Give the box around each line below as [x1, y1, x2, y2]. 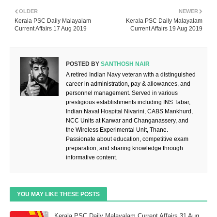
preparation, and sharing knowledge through [66, 145, 183, 152]
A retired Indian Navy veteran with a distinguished [66, 71, 196, 78]
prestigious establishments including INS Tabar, [66, 99, 190, 106]
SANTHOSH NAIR [99, 61, 150, 68]
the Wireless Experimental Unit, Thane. [66, 126, 168, 134]
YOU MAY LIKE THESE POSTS [17, 191, 100, 198]
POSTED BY [66, 61, 99, 68]
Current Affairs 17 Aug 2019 [15, 25, 87, 32]
